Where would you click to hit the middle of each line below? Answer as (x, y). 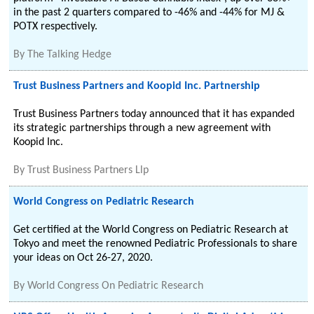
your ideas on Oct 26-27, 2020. (83, 258)
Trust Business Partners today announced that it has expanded (154, 114)
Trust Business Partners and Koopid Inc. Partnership (137, 86)
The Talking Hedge (70, 55)
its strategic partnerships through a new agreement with (142, 128)
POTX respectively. (56, 27)
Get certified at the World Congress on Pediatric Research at (151, 230)
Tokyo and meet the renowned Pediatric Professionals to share (156, 244)
